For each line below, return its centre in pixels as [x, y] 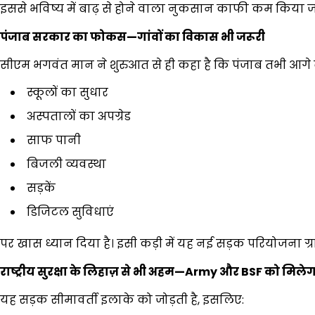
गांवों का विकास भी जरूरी [201, 37]
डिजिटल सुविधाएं [70, 212]
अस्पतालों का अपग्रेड [79, 116]
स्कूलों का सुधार [67, 92]
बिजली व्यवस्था [66, 164]
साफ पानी [54, 140]
